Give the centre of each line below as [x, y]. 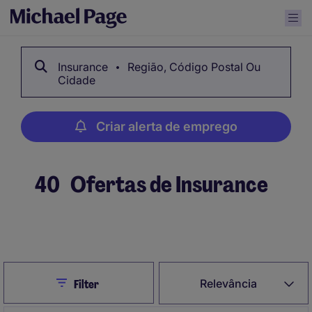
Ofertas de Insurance [167, 185]
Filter [86, 284]
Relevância [229, 283]
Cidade [77, 80]
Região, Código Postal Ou [193, 67]
